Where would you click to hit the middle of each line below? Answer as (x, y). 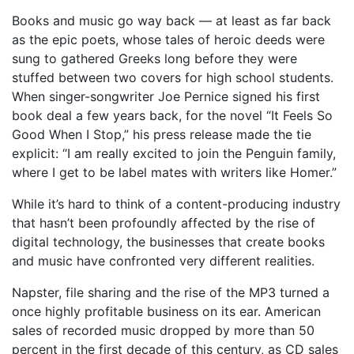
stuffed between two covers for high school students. (173, 77)
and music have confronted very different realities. (163, 261)
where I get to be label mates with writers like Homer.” (174, 172)
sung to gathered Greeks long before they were (154, 58)
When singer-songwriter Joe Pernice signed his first (166, 96)
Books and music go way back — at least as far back (171, 21)
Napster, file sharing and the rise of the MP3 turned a (171, 292)
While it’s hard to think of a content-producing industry (176, 204)
